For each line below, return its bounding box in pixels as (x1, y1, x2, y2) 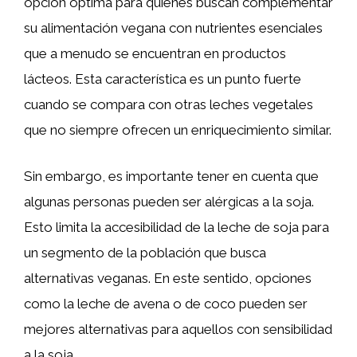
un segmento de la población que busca (24, 244, 266, 261)
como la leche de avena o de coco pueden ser (24, 295, 308, 312)
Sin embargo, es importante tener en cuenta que (24, 167, 319, 184)
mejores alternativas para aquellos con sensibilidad (24, 320, 332, 337)
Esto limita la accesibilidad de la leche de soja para (24, 218, 329, 235)
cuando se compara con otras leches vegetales (24, 96, 313, 112)
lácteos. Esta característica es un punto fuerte (24, 71, 301, 87)
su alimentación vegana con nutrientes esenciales (24, 20, 323, 36)
